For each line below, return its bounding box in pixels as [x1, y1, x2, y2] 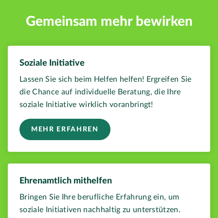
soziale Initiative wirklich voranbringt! [19, 101, 153, 109]
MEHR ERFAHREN [31, 126, 99, 133]
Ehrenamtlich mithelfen [19, 177, 112, 186]
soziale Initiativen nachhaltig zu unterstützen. [19, 206, 181, 214]
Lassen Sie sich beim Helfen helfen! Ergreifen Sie [19, 75, 192, 84]
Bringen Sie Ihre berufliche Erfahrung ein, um [19, 193, 180, 201]
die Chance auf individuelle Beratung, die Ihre [19, 88, 181, 96]
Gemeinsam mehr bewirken [25, 15, 193, 29]
